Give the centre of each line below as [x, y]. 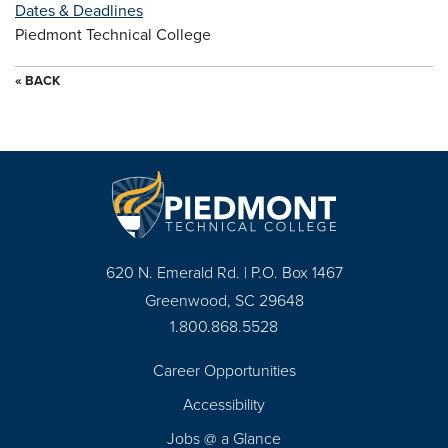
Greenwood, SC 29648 [224, 300]
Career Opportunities [224, 370]
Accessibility [224, 404]
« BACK [37, 80]
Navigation [74, 418]
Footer [53, 394]
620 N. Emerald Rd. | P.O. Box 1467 [224, 272]
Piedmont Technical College [113, 34]
